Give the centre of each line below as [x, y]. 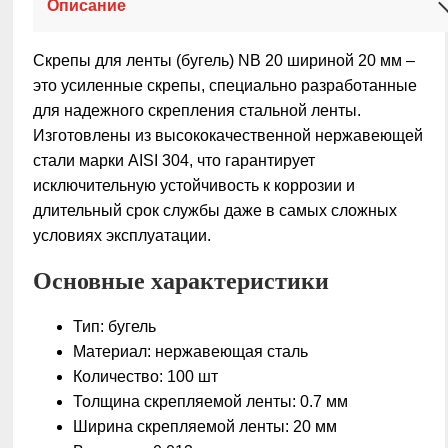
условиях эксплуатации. [122, 235]
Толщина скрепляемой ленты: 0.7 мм [210, 401]
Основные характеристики [181, 281]
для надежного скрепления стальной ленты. [197, 110]
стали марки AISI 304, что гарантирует [174, 160]
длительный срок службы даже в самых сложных [215, 210]
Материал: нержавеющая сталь [190, 351]
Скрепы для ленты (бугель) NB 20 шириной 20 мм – [224, 60]
